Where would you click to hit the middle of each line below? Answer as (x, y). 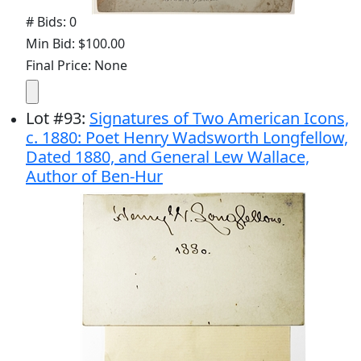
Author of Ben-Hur (94, 176)
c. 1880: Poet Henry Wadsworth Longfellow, (187, 137)
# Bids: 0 (51, 21)
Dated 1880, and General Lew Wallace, (168, 156)
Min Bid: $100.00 (75, 43)
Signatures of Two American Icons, (219, 118)
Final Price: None (77, 65)
